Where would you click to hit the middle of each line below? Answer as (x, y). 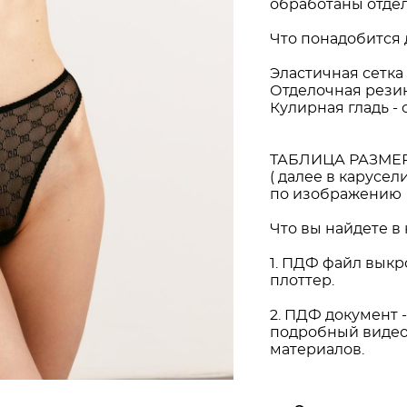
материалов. (317, 349)
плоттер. (302, 280)
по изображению (335, 194)
